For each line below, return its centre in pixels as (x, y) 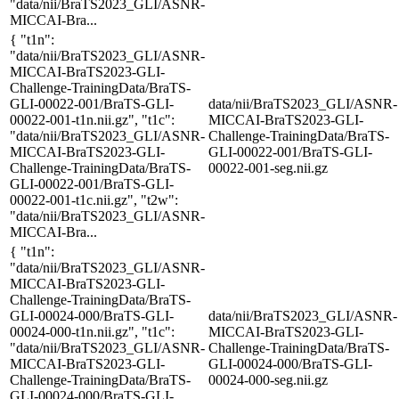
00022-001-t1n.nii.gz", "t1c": (92, 119)
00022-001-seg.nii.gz (268, 167)
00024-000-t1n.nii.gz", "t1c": (92, 331)
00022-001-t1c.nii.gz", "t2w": (94, 199)
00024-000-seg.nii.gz (268, 379)
